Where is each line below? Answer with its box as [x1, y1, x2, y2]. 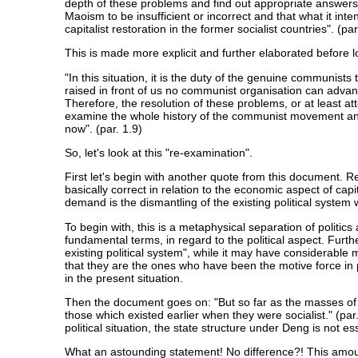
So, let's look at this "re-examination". [64, 145, 253, 159]
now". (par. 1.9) [64, 121, 142, 135]
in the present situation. [64, 271, 183, 284]
